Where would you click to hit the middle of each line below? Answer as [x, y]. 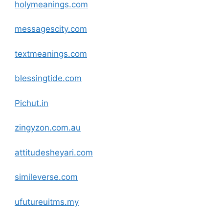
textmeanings [41, 54]
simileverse [37, 177]
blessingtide [39, 78]
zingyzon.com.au [48, 128]
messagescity [41, 29]
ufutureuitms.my [47, 202]
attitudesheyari [44, 152]
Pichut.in [32, 103]
